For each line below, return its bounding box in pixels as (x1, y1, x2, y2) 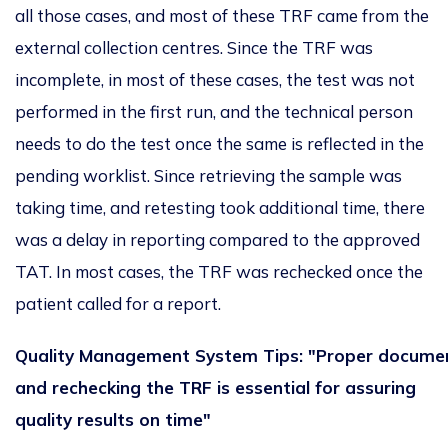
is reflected (291, 133, 376, 155)
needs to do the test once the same (15, 133, 291, 155)
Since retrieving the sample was (154, 165, 402, 187)
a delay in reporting (52, 229, 205, 251)
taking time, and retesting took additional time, (15, 197, 383, 219)
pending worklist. (15, 165, 154, 187)
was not (351, 69, 415, 91)
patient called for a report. (15, 293, 221, 315)
